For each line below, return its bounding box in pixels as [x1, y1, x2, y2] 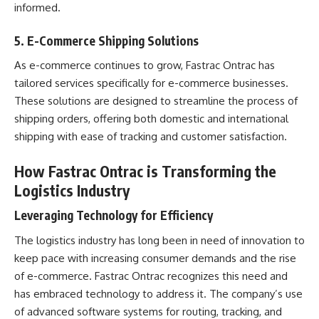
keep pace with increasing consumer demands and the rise [14, 251, 296, 265]
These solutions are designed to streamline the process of [14, 94, 298, 108]
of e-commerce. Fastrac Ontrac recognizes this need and [14, 268, 288, 283]
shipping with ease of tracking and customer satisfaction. [14, 130, 287, 143]
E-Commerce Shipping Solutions [27, 32, 199, 48]
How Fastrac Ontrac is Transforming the [14, 161, 276, 181]
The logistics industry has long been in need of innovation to [14, 233, 305, 247]
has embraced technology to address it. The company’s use [14, 286, 303, 300]
